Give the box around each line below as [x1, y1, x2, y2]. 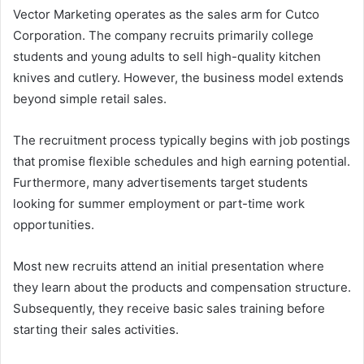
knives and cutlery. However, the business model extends [13, 70, 344, 86]
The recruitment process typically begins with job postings [13, 132, 350, 149]
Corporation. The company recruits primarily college [13, 28, 314, 44]
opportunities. [13, 217, 94, 233]
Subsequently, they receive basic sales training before [13, 301, 325, 317]
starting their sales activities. [13, 322, 179, 338]
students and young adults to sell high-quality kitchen [13, 49, 321, 65]
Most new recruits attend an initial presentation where [13, 258, 324, 275]
